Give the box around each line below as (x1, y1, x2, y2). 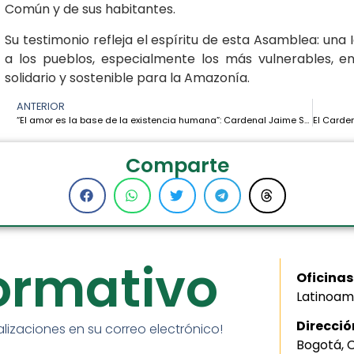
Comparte (125, 152, 229, 180)
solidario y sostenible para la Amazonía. (5, 68, 250, 87)
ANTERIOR (17, 100, 65, 114)
